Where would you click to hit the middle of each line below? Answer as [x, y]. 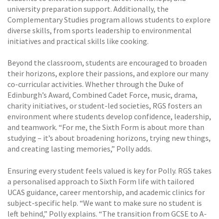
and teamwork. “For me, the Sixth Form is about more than [106, 127]
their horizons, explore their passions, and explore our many [108, 74]
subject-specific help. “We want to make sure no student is [105, 203]
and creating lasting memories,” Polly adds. [80, 149]
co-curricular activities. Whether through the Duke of [96, 84]
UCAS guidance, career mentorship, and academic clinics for [106, 192]
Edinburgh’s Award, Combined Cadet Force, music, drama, [102, 95]
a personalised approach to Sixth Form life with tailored [101, 181]
